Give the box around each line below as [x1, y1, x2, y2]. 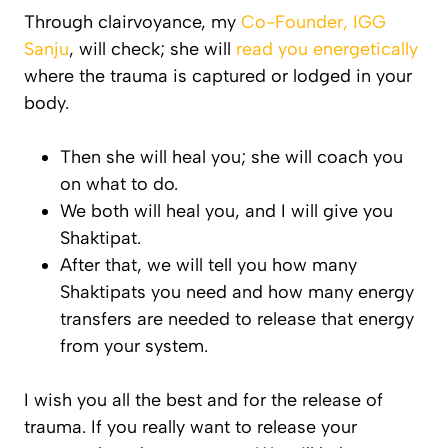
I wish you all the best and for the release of [24, 388, 383, 411]
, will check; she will [69, 37, 236, 60]
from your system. [60, 334, 213, 357]
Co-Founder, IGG [241, 10, 386, 33]
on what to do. [60, 172, 183, 195]
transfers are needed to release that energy [60, 307, 414, 330]
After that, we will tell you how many [60, 253, 357, 276]
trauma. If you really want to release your [24, 415, 357, 438]
